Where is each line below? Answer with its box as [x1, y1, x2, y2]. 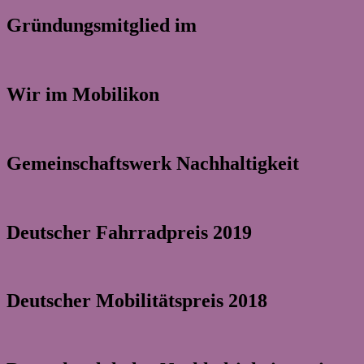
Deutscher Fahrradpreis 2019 [6, 221, 252, 243]
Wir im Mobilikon [6, 83, 159, 105]
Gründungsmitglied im [6, 15, 197, 37]
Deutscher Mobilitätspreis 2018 [6, 290, 267, 312]
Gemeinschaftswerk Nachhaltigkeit [6, 152, 299, 174]
